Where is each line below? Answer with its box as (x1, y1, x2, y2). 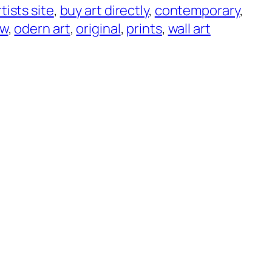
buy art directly (59, 1, 149, 20)
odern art (14, 19, 70, 38)
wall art (168, 19, 211, 38)
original (76, 19, 121, 38)
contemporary (154, 1, 240, 20)
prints (126, 19, 162, 38)
